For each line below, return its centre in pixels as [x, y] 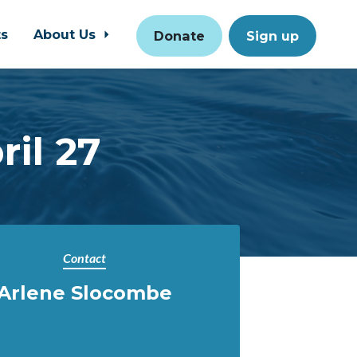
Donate [180, 35]
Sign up [273, 35]
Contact [84, 258]
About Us [67, 34]
